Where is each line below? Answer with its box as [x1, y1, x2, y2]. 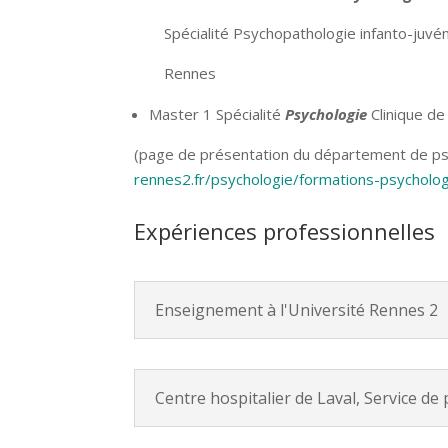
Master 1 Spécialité [149, 103, 286, 124]
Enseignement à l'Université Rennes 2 [155, 299, 439, 322]
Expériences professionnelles [134, 215, 436, 246]
